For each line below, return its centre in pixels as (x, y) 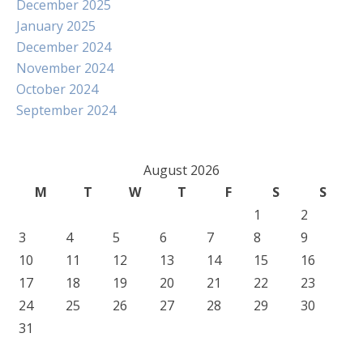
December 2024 (64, 47)
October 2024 (57, 89)
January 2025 (56, 26)
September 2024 (66, 110)
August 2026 (181, 170)
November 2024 (65, 68)
